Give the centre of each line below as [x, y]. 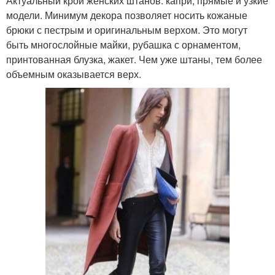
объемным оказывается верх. [74, 74]
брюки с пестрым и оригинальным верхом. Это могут [127, 30]
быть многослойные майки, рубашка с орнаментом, [123, 45]
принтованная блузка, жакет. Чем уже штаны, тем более [134, 60]
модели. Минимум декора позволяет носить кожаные [127, 15]
